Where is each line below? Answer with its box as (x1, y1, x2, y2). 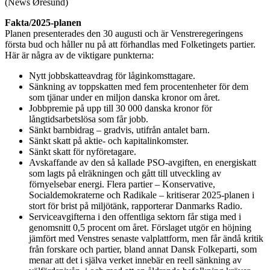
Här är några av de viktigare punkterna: (5, 49, 154, 60)
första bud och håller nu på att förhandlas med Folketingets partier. (5, 39, 256, 49)
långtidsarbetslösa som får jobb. (29, 113, 148, 124)
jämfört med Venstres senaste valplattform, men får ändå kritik (29, 233, 263, 243)
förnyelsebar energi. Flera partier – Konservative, (29, 178, 215, 189)
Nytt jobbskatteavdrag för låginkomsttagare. (29, 70, 195, 81)
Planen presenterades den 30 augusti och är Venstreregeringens (5, 28, 243, 39)
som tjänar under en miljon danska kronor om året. (29, 92, 220, 102)
